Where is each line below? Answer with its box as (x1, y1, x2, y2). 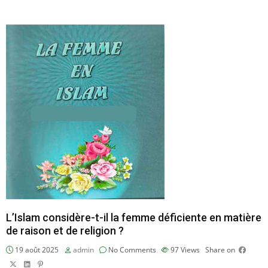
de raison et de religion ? (6, 224, 124, 237)
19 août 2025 (13, 245, 59, 255)
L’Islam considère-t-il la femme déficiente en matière (6, 211, 261, 224)
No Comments (106, 245, 156, 255)
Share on (205, 245, 235, 255)
